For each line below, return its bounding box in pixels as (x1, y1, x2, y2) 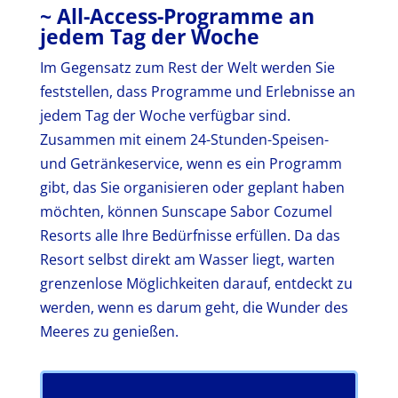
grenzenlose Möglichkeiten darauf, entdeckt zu (39, 273, 353, 293)
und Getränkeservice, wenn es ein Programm (39, 153, 342, 173)
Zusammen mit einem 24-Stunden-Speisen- (39, 129, 329, 149)
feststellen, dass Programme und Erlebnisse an (39, 81, 355, 101)
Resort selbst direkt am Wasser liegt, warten (39, 249, 335, 269)
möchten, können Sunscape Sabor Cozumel (39, 201, 332, 221)
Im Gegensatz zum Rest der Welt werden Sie (39, 57, 335, 77)
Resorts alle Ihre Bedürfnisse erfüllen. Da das (39, 225, 340, 245)
